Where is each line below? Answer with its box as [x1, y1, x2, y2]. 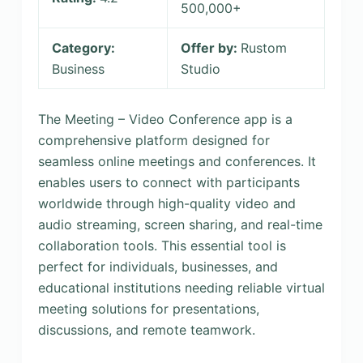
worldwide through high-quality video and [37, 195, 296, 211]
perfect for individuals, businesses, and [37, 258, 278, 275]
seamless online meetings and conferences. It [37, 153, 316, 169]
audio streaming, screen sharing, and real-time [37, 216, 322, 233]
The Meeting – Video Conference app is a [37, 111, 293, 127]
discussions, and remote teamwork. [37, 322, 255, 338]
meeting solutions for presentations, [37, 301, 259, 317]
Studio [180, 61, 220, 77]
